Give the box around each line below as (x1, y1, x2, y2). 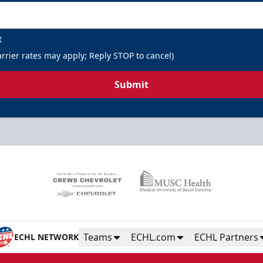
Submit (114, 77, 149, 91)
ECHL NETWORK (14, 231, 79, 242)
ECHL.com (131, 230, 176, 244)
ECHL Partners (194, 230, 258, 244)
